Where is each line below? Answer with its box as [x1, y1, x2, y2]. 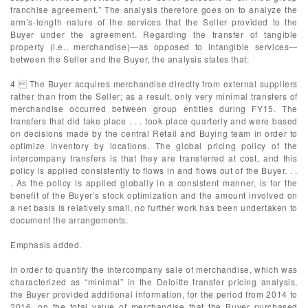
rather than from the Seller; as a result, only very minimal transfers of [10, 90, 298, 102]
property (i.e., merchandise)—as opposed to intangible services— [10, 41, 298, 52]
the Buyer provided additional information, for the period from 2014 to [10, 288, 298, 300]
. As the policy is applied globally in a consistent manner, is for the [10, 177, 298, 188]
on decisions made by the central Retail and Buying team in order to [10, 127, 298, 139]
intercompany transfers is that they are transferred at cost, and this [10, 152, 298, 164]
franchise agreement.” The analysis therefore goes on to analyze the [10, 3, 298, 15]
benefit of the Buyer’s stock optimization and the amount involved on [10, 189, 298, 201]
